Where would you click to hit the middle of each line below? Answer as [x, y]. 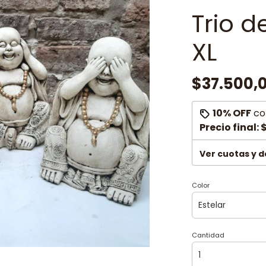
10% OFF [232, 113]
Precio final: [230, 127]
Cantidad [208, 235]
